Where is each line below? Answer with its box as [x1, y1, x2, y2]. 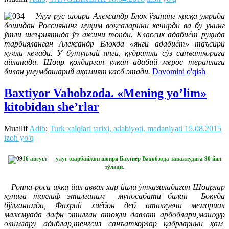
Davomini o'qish [152, 67, 205, 76]
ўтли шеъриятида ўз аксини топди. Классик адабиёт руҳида [4, 30, 225, 39]
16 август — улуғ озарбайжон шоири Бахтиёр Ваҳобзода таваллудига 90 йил [22, 155, 221, 162]
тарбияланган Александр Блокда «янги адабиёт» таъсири [4, 39, 225, 49]
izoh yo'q [4, 133, 34, 143]
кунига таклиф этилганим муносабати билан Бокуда [4, 192, 225, 201]
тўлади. [105, 164, 124, 170]
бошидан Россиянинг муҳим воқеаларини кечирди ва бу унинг [4, 21, 225, 30]
